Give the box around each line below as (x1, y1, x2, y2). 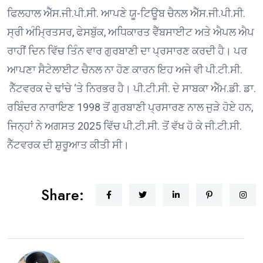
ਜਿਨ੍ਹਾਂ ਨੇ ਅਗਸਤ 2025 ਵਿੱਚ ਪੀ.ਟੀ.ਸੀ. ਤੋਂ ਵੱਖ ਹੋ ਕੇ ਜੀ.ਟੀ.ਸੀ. (7, 119, 242, 132)
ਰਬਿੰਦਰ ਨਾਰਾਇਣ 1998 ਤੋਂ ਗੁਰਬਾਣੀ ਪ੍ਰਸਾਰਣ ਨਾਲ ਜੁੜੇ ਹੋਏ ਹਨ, (7, 100, 253, 113)
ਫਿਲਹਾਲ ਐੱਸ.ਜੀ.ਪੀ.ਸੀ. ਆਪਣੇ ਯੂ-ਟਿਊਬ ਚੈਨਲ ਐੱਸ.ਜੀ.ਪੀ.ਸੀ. (7, 6, 245, 19)
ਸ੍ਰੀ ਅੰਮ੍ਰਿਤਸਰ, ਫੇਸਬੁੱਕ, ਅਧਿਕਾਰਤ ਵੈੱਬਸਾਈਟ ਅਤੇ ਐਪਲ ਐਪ (7, 25, 254, 38)
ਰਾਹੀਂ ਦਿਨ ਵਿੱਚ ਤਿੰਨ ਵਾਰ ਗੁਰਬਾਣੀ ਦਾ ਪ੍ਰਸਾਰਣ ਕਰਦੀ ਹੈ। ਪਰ (7, 44, 247, 57)
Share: (41, 184, 84, 205)
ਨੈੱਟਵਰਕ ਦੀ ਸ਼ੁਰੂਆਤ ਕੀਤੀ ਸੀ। (7, 138, 129, 151)
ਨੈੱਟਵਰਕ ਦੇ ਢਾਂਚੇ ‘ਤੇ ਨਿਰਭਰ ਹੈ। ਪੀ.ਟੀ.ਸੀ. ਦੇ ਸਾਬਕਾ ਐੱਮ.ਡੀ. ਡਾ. (7, 82, 256, 95)
